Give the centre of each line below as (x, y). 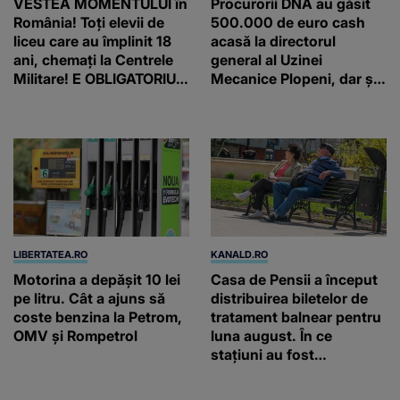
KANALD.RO (239, 255)
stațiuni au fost (262, 355)
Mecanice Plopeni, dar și (294, 78)
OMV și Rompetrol (75, 336)
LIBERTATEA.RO (50, 255)
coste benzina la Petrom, (98, 317)
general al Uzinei (267, 59)
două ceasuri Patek (276, 97)
